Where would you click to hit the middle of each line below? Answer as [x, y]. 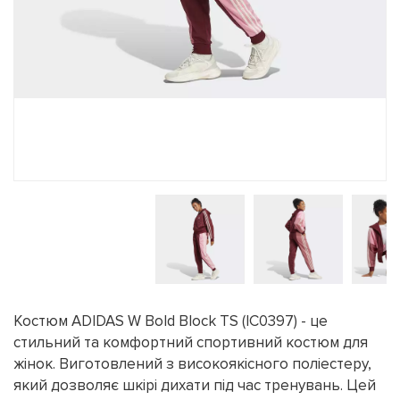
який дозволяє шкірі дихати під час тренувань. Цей [195, 385]
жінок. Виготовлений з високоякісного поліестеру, [192, 364]
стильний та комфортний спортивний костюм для [191, 342]
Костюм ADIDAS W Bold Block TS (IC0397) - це [171, 321]
